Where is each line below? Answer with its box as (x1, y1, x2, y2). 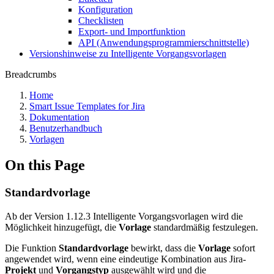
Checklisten (78, 15, 124, 26)
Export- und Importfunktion (78, 26, 185, 37)
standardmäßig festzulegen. (151, 221, 258, 232)
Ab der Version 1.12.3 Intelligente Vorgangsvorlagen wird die (5, 210, 243, 221)
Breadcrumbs (5, 69, 56, 80)
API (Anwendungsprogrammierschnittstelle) (78, 37, 249, 48)
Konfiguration (78, 4, 133, 15)
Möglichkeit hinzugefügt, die (5, 221, 119, 232)
